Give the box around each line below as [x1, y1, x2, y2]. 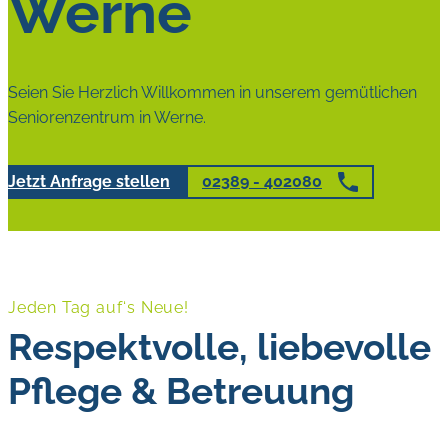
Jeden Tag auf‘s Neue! [8, 298, 189, 318]
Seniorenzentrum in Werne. [8, 107, 206, 127]
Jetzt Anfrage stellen [8, 172, 170, 192]
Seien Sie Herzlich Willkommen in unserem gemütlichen [8, 82, 417, 102]
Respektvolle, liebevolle [8, 325, 431, 370]
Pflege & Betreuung [8, 369, 354, 414]
